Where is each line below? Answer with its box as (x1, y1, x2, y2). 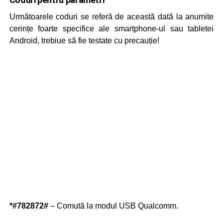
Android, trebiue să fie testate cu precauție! (9, 36, 159, 45)
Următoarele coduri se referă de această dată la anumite (9, 12, 214, 21)
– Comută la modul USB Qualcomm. (48, 202, 178, 211)
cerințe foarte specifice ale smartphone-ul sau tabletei (9, 24, 214, 33)
